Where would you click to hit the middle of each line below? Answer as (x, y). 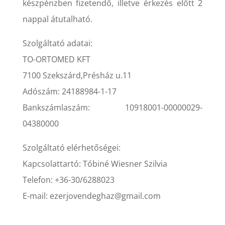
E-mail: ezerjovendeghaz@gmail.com (91, 196)
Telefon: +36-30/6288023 (68, 180)
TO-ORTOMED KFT (56, 59)
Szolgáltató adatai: (57, 43)
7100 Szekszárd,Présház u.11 (77, 75)
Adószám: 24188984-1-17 (69, 91)
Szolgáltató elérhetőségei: (71, 147)
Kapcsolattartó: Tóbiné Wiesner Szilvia (95, 163)
